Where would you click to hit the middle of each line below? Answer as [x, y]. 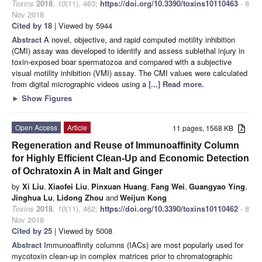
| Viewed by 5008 [82, 230]
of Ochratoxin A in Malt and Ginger [87, 171]
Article [77, 127]
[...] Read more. [176, 84]
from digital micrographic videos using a [80, 84]
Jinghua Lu [32, 197]
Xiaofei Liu [68, 186]
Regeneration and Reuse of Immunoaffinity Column [125, 145]
